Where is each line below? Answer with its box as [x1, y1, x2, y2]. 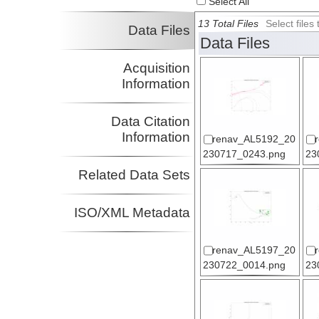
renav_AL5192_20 [212, 134, 296, 145]
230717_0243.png [203, 149, 286, 160]
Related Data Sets [78, 167, 191, 183]
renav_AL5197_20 [212, 245, 296, 256]
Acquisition [123, 61, 191, 76]
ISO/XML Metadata [74, 205, 191, 221]
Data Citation [111, 114, 191, 130]
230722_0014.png [203, 260, 286, 271]
